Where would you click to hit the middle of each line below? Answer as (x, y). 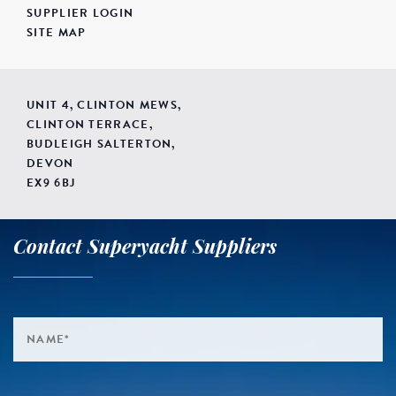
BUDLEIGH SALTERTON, (101, 144)
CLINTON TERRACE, (90, 124)
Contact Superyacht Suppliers (145, 245)
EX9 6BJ (51, 183)
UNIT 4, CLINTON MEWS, (104, 105)
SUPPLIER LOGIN (80, 13)
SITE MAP (57, 32)
